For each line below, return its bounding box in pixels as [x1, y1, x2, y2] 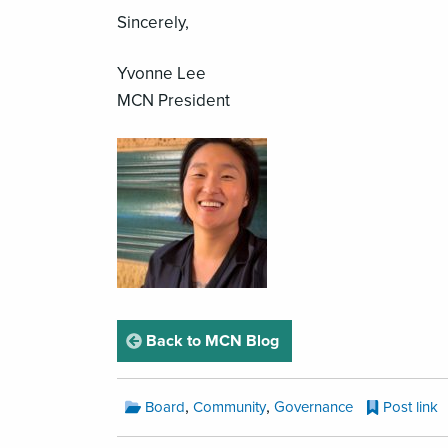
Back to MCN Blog [142, 330, 279, 351]
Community [193, 397, 266, 416]
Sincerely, [117, 11, 189, 33]
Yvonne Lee [117, 62, 206, 84]
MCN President [117, 89, 230, 111]
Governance [274, 397, 353, 416]
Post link [383, 397, 439, 416]
